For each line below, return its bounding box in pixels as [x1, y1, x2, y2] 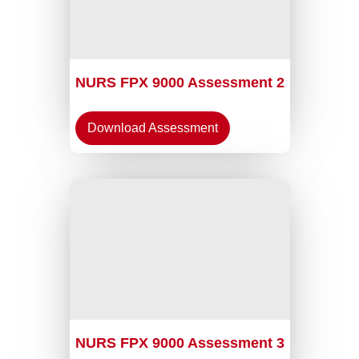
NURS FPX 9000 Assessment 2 [75, 75, 284, 91]
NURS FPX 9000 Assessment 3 [75, 335, 284, 351]
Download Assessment [87, 121, 218, 135]
